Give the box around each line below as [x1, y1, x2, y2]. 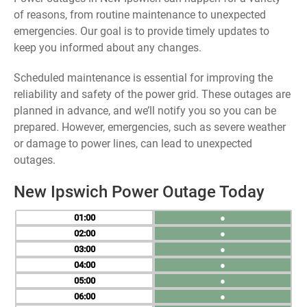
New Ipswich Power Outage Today [14, 182, 265, 201]
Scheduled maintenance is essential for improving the [14, 71, 273, 84]
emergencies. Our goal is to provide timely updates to [14, 25, 269, 38]
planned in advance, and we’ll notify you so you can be [14, 104, 276, 117]
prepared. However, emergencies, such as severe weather [14, 121, 286, 134]
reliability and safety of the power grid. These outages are [14, 88, 291, 101]
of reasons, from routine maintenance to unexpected [14, 8, 266, 21]
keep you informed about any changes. [14, 41, 201, 54]
